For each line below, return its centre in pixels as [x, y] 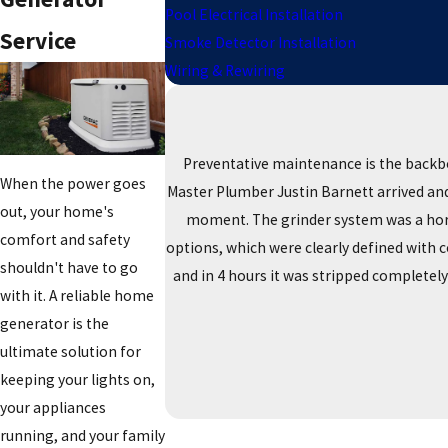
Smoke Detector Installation [260, 42]
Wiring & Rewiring [225, 70]
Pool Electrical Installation [254, 14]
